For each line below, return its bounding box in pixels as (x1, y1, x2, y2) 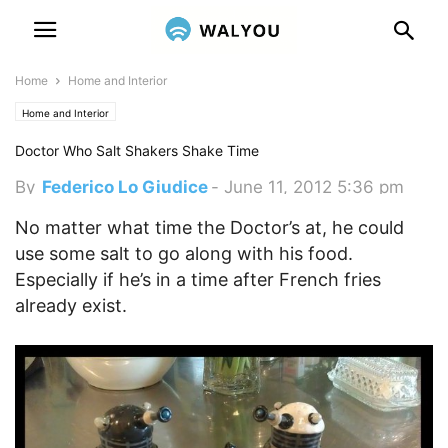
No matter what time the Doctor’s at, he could (15, 217, 404, 238)
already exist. (15, 295, 127, 316)
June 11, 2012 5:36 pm (224, 177, 404, 197)
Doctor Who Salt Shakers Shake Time (15, 142, 259, 159)
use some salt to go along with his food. (15, 243, 353, 264)
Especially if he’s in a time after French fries (15, 269, 381, 290)
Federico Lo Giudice (42, 177, 208, 197)
